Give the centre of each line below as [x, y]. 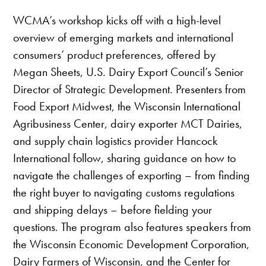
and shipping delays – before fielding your [113, 209]
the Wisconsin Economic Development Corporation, [132, 244]
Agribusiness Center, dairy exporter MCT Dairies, [128, 123]
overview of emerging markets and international [123, 37]
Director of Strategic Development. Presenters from [130, 89]
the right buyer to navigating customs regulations [124, 192]
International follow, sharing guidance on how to [125, 158]
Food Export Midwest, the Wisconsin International [127, 106]
